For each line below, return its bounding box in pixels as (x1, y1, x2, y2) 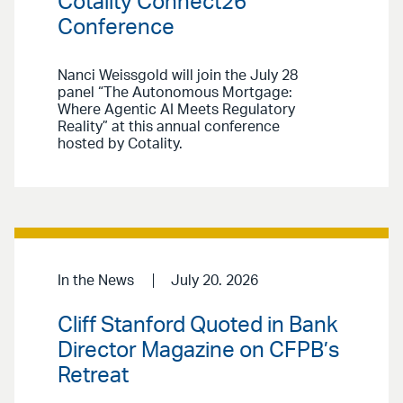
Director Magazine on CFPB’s (58, 339, 340, 362)
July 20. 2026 (170, 273, 258, 289)
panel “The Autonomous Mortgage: (58, 85, 292, 101)
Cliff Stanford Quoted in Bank (58, 314, 338, 336)
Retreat (58, 364, 129, 387)
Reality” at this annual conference (58, 120, 280, 135)
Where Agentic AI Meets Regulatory (58, 103, 295, 118)
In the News (58, 273, 134, 289)
